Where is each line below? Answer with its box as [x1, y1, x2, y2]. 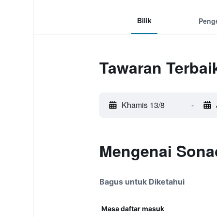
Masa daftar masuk [101, 204, 164, 213]
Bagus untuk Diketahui [99, 177, 185, 186]
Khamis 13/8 [121, 99, 165, 110]
